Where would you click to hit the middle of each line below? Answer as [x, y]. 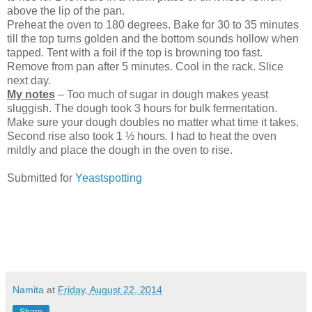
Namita [30, 289]
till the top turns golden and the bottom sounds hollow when [153, 38]
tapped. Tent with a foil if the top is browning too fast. [135, 52]
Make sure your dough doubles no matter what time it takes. [153, 122]
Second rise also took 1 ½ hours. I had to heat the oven [142, 136]
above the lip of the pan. [66, 10]
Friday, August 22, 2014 [110, 289]
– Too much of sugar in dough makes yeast [162, 94]
